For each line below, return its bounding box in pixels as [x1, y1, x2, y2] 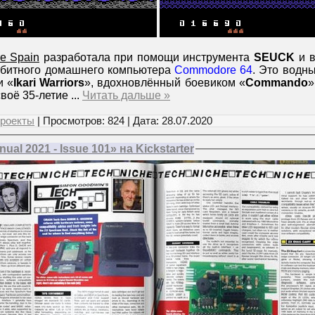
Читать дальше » [82, 89, 170, 101]
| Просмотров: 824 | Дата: [34, 115, 162, 127]
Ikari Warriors [13, 76, 84, 89]
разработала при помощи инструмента [39, 51, 254, 63]
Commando [245, 76, 308, 89]
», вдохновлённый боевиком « [84, 76, 245, 89]
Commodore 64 [174, 63, 252, 76]
